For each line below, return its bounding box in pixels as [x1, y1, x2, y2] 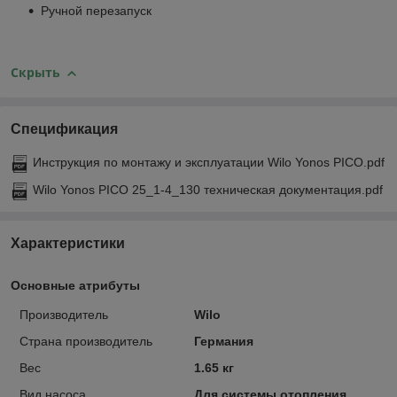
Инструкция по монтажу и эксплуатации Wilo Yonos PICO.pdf [33, 155, 385, 170]
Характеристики [11, 236, 125, 252]
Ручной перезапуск [41, 4, 152, 19]
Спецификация [11, 121, 118, 137]
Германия [193, 334, 253, 349]
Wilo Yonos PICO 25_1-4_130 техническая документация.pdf [33, 183, 383, 198]
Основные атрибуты [11, 278, 140, 293]
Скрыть [11, 64, 60, 82]
